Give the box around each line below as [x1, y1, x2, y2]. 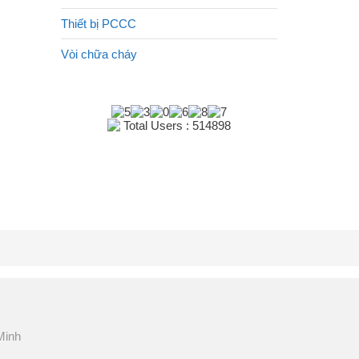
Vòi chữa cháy [61, 47, 137, 61]
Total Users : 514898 [120, 119, 231, 132]
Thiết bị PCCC [61, 17, 136, 30]
